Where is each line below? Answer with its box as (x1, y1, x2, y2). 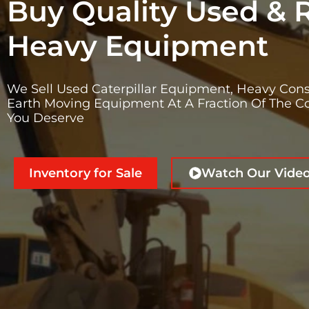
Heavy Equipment (7, 28, 268, 63)
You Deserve (7, 110, 84, 126)
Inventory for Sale (29, 166, 142, 181)
